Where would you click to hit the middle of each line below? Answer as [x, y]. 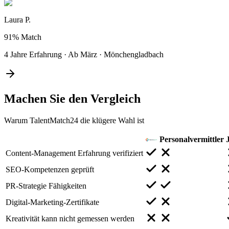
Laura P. [17, 19]
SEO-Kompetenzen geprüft [50, 169]
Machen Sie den [47, 98]
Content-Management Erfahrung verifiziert [74, 153]
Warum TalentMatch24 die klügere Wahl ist [74, 120]
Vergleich [116, 98]
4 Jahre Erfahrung [33, 54]
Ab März [83, 54]
